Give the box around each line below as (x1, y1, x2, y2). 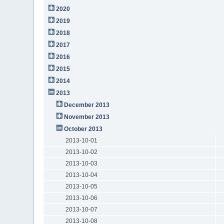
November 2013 (64, 113, 110, 120)
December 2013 (64, 101, 110, 108)
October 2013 (64, 125, 103, 132)
